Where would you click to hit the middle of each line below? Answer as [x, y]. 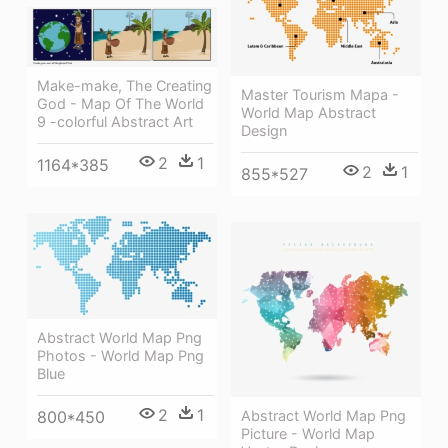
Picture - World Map [308, 434]
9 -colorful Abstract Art [115, 122]
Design [264, 130]
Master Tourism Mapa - [320, 94]
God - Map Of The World [120, 104]
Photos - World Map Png [120, 356]
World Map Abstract [308, 112]
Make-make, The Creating [124, 86]
